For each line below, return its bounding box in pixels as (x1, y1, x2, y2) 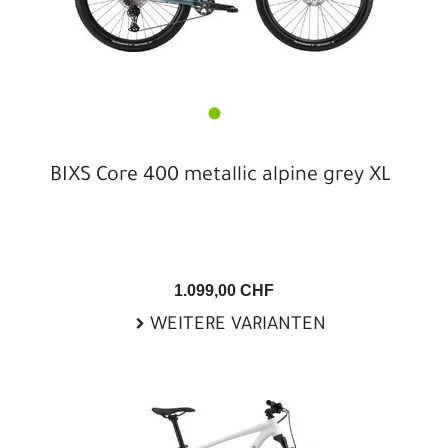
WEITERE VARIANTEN (144, 315, 326, 336)
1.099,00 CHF (174, 281, 274, 299)
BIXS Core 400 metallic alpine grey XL (50, 165, 391, 188)
